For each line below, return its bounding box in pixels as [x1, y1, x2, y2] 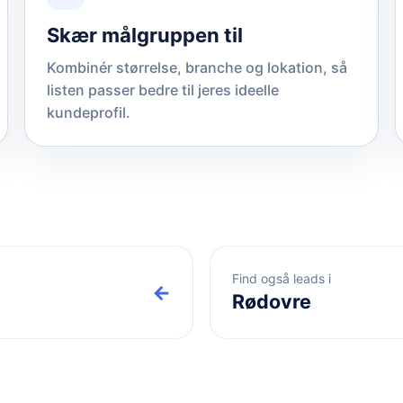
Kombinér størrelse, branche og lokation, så [47, 58, 348, 76]
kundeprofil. [47, 103, 131, 121]
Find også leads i [232, 271, 331, 287]
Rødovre [232, 290, 311, 314]
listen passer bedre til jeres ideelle [47, 80, 280, 99]
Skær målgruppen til [47, 22, 244, 47]
